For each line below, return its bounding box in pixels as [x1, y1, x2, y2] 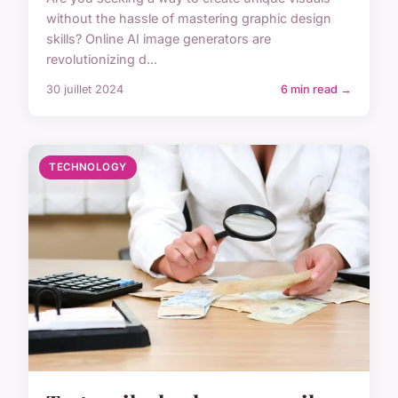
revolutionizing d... [46, 52, 157, 68]
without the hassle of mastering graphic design [46, 11, 331, 27]
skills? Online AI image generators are [46, 31, 271, 47]
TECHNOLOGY [49, 161, 127, 174]
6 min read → [281, 83, 352, 97]
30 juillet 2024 [46, 83, 123, 97]
